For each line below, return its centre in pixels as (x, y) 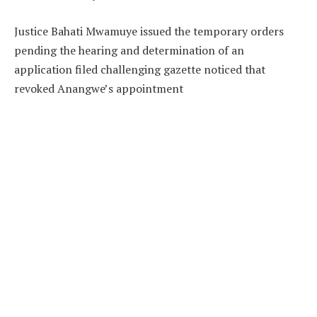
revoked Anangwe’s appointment (99, 88)
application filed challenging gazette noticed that (140, 69)
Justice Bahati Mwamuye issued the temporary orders (149, 31)
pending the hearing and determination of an (129, 50)
